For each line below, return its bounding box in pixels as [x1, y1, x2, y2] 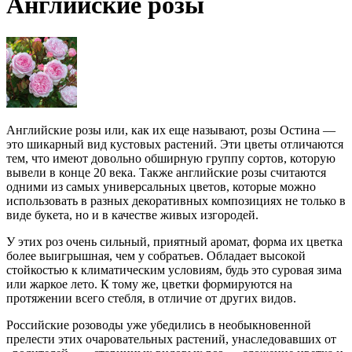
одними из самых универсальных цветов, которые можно [6, 179, 316, 193]
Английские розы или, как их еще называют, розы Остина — [6, 123, 335, 137]
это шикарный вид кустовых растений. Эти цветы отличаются [6, 137, 343, 151]
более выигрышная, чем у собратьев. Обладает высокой [6, 248, 306, 262]
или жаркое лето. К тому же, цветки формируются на [6, 277, 292, 291]
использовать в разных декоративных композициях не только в [6, 193, 346, 207]
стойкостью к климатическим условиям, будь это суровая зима [6, 262, 342, 277]
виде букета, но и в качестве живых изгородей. [6, 207, 258, 222]
